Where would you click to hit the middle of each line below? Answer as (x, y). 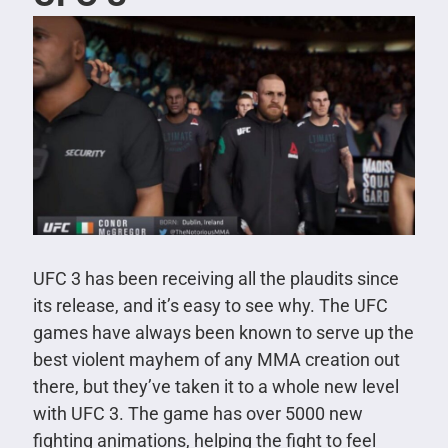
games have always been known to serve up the (223, 333)
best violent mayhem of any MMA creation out (216, 360)
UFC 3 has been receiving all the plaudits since (215, 279)
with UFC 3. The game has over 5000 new (197, 414)
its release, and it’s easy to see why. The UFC (210, 306)
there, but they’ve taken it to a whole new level (215, 387)
